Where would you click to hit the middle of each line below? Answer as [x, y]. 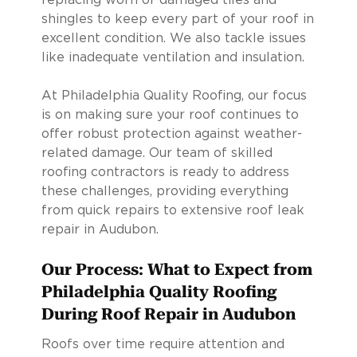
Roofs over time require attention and [163, 344]
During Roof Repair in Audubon [168, 314]
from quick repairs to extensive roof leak [173, 210]
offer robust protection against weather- [171, 133]
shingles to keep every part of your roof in [177, 19]
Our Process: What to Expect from [177, 269]
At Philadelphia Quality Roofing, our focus [174, 95]
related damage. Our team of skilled [157, 153]
